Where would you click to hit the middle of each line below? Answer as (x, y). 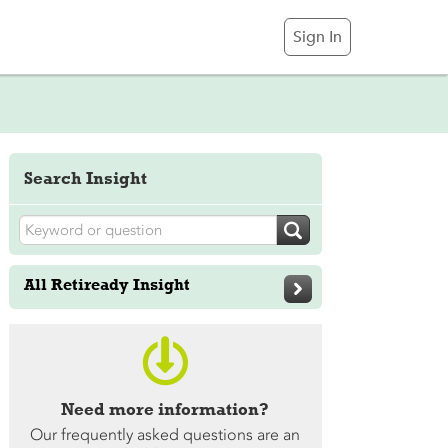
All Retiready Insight (106, 284)
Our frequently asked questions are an (165, 434)
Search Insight (85, 178)
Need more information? (165, 409)
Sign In (317, 37)
